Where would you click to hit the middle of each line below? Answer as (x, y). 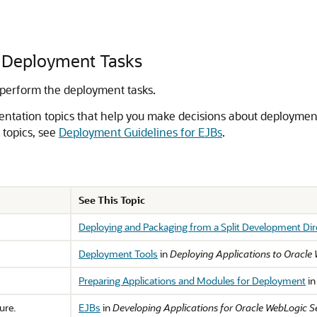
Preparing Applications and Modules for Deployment (192, 281)
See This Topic (112, 200)
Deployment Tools (118, 254)
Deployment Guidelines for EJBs (140, 132)
